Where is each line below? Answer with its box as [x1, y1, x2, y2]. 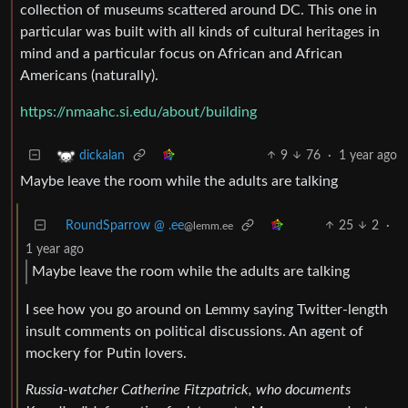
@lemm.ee [184, 219, 233, 231]
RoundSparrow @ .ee [66, 219, 184, 232]
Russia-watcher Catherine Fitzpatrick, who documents [25, 382, 351, 397]
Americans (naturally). [20, 67, 158, 83]
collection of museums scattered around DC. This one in [20, 2, 377, 17]
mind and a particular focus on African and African [20, 46, 342, 61]
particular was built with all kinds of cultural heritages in [20, 24, 380, 39]
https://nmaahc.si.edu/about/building [20, 104, 257, 119]
